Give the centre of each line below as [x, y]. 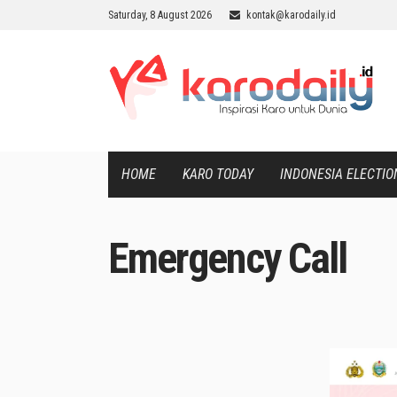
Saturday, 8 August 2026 [160, 15]
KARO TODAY [218, 174]
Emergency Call [228, 258]
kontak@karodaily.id [291, 15]
